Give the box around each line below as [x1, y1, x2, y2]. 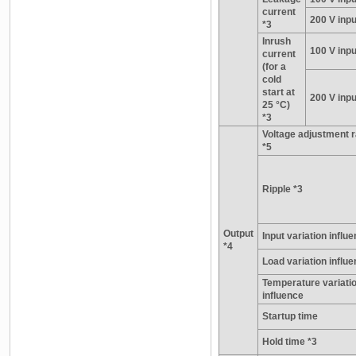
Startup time [262, 310, 318, 322]
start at [262, 86, 295, 98]
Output [223, 227, 253, 239]
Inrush [262, 35, 291, 47]
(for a [262, 60, 286, 72]
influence [262, 289, 304, 301]
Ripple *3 [262, 183, 303, 195]
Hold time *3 [262, 335, 317, 347]
